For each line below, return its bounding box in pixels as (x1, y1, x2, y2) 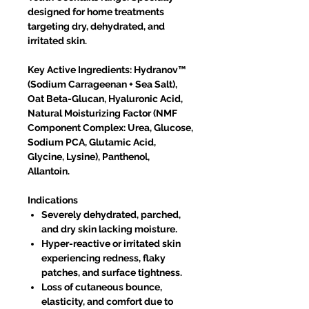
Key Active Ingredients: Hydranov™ (28, 64, 186, 76)
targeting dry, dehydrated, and (28, 21, 165, 32)
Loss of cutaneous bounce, (41, 281, 162, 293)
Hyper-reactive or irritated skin (41, 238, 181, 250)
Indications (28, 195, 78, 206)
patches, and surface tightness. (41, 267, 182, 279)
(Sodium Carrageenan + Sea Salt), (28, 79, 177, 90)
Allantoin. (28, 166, 70, 177)
